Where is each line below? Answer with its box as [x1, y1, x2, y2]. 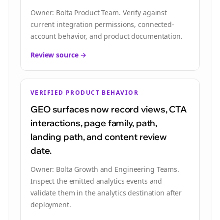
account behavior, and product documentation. [30, 31, 183, 41]
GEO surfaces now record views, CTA [30, 104, 187, 115]
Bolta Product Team [56, 8, 119, 17]
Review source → [30, 50, 87, 59]
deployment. [30, 200, 71, 209]
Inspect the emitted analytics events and [30, 176, 163, 186]
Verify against [122, 8, 167, 17]
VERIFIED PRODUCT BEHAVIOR [30, 88, 138, 97]
